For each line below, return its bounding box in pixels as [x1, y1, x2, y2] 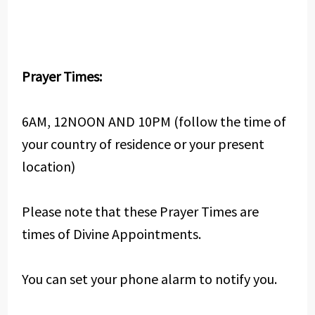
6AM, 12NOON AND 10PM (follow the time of [21, 112, 286, 130]
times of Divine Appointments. [21, 225, 201, 243]
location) [21, 157, 75, 175]
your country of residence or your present [21, 135, 264, 153]
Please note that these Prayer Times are [21, 202, 259, 220]
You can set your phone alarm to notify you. [21, 270, 277, 288]
